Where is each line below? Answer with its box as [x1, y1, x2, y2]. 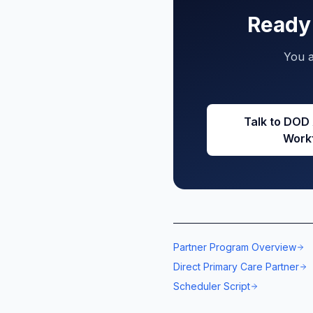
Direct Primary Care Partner [173, 261, 299, 272]
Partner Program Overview [173, 241, 296, 253]
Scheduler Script [173, 280, 250, 292]
